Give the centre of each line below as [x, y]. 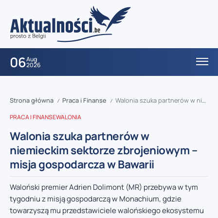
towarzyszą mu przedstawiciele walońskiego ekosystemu [107, 211]
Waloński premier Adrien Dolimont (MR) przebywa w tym [104, 187]
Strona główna [32, 100]
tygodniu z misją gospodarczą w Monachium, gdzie [96, 199]
